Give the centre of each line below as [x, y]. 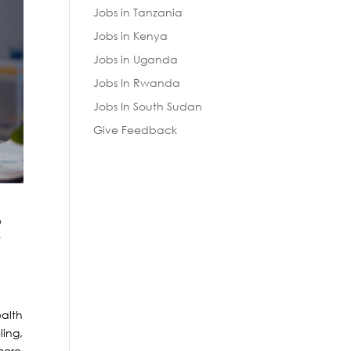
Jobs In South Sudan [148, 106]
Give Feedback [136, 130]
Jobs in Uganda [136, 59]
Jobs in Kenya [131, 36]
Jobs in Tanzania [138, 12]
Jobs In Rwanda [137, 83]
